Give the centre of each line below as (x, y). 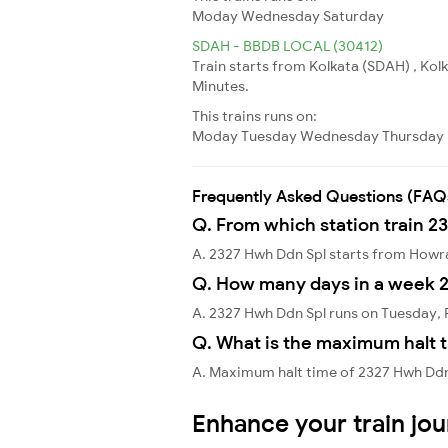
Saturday (353, 15)
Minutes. (220, 85)
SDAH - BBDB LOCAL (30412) (287, 45)
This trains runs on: (254, 115)
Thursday (413, 135)
